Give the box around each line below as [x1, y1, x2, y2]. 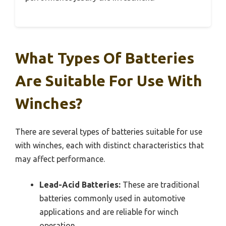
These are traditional [121, 180, 199, 190]
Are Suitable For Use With [15, 72, 202, 90]
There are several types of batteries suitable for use [15, 127, 202, 137]
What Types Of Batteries [15, 49, 194, 67]
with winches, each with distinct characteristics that [15, 141, 204, 150]
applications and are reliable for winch [39, 207, 179, 217]
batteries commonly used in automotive [39, 194, 185, 203]
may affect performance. [15, 154, 105, 164]
